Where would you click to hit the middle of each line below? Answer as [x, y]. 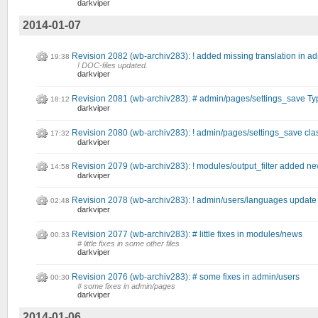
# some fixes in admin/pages [126, 286]
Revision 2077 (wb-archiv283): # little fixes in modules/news [187, 235]
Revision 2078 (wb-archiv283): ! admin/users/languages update [194, 201]
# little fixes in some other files [128, 244]
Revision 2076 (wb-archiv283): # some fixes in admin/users [186, 276]
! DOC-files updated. [113, 66]
